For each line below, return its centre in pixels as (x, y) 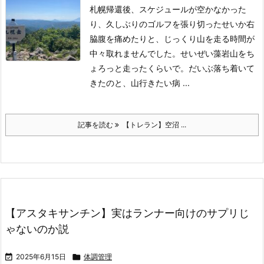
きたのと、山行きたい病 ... (140, 83)
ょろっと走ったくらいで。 (139, 68)
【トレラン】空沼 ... (153, 125)
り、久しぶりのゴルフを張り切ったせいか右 (172, 24)
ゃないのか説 (37, 229)
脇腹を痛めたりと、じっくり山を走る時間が (172, 39)
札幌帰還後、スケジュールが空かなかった (168, 9)
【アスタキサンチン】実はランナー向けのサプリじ (127, 213)
